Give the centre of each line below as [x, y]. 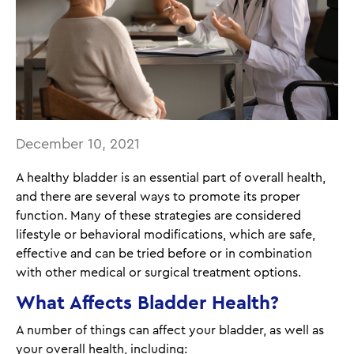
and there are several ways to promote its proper [158, 196]
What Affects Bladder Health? [147, 303]
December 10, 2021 [78, 143]
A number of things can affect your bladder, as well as [170, 330]
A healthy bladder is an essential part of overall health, [171, 177]
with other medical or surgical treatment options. [158, 272]
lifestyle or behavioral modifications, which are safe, [166, 234]
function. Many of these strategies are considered [158, 215]
